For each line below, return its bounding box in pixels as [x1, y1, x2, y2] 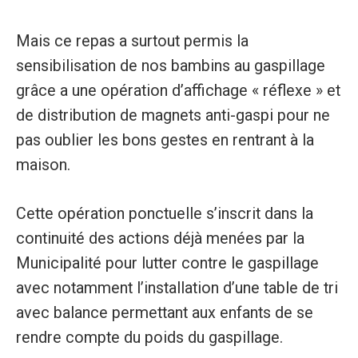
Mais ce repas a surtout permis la [15, 31, 249, 50]
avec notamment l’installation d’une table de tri [15, 278, 338, 297]
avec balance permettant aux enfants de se [15, 303, 313, 322]
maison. [15, 155, 70, 174]
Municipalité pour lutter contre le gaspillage [15, 253, 319, 272]
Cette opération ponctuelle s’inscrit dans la [15, 204, 313, 223]
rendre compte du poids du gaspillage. [15, 328, 283, 347]
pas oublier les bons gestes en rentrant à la [15, 130, 314, 149]
